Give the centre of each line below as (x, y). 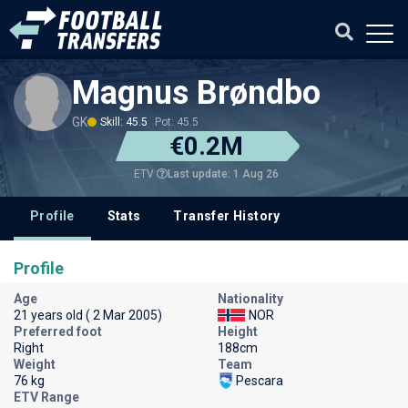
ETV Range (46, 397)
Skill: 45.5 (124, 122)
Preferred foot (58, 331)
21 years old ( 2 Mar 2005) (88, 315)
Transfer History (227, 216)
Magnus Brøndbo (196, 93)
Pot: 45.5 (177, 122)
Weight (35, 364)
